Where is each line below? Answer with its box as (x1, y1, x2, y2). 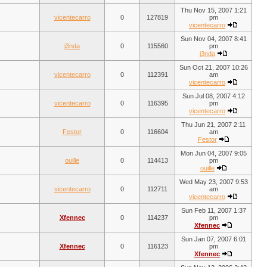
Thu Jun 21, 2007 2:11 (181, 121, 246, 128)
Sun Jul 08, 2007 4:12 (182, 92, 245, 100)
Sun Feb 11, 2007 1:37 (181, 207, 246, 214)
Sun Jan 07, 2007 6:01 (181, 235, 246, 243)
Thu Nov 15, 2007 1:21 (180, 7, 247, 14)
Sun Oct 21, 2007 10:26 (179, 64, 248, 71)
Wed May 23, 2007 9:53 (179, 178, 248, 185)
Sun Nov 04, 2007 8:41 (180, 35, 247, 42)
